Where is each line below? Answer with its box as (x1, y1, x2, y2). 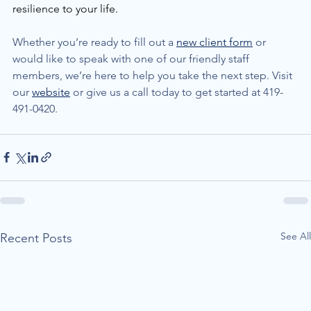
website (32, 85, 70, 99)
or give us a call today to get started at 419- (70, 85, 283, 99)
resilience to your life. (12, 1, 121, 15)
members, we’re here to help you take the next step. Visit (12, 68, 295, 82)
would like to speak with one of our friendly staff (12, 51, 252, 65)
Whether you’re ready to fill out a (12, 35, 176, 49)
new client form (176, 35, 253, 49)
